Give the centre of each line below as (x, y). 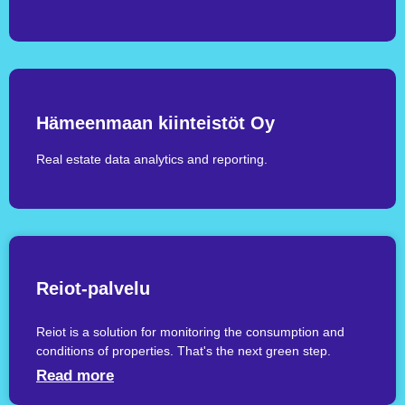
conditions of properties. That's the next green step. (184, 351)
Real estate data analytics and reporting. (152, 159)
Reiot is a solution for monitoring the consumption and (190, 332)
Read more (75, 376)
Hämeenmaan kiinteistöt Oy (155, 122)
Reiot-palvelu (93, 289)
